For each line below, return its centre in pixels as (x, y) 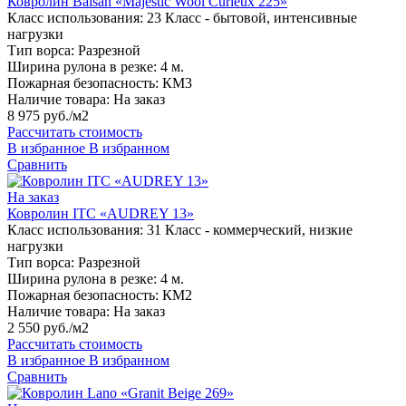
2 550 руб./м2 (48, 328)
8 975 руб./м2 (48, 116)
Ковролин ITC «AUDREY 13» (101, 214)
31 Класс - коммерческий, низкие (250, 230)
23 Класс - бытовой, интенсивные (252, 18)
